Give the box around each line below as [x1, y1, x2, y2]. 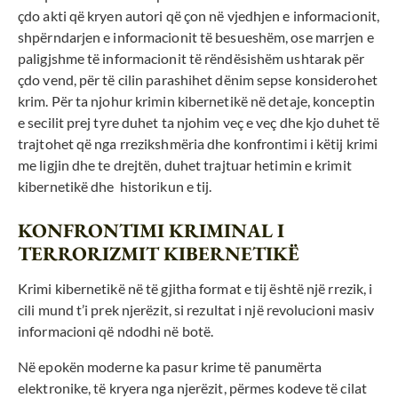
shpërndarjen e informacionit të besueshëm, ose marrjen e [18, 28, 374, 46]
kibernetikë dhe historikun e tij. [18, 178, 212, 195]
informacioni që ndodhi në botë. [18, 322, 214, 340]
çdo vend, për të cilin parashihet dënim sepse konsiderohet [18, 71, 378, 89]
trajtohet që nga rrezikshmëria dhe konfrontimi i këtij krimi [18, 135, 378, 153]
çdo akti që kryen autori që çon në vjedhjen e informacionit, [18, 7, 380, 25]
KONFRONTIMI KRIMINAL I [18, 218, 284, 244]
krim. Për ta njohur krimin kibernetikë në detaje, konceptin [18, 92, 375, 110]
